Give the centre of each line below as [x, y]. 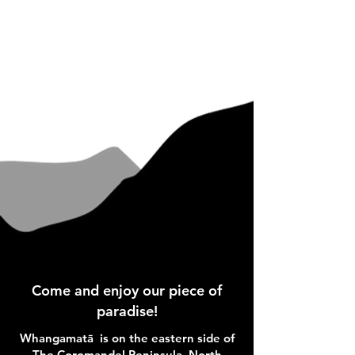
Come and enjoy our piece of [127, 290]
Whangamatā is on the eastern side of [127, 338]
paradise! [127, 311]
